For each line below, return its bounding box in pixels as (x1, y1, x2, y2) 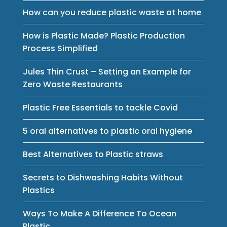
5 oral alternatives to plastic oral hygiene (22, 125, 192, 137)
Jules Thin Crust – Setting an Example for (22, 65, 191, 78)
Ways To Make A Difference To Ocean (22, 207, 176, 219)
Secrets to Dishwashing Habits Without (22, 171, 183, 183)
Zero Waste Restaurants (22, 78, 123, 90)
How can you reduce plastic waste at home (22, 6, 201, 18)
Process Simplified (22, 42, 98, 54)
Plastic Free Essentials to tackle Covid (22, 101, 178, 113)
